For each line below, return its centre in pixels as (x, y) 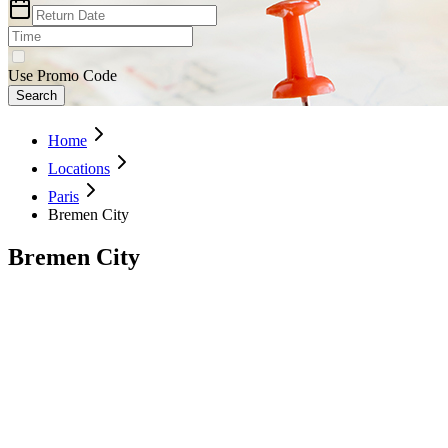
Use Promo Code (62, 75)
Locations (79, 168)
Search (36, 95)
